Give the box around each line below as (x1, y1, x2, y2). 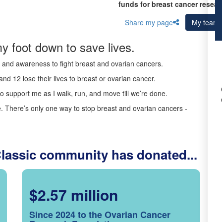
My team (192, 17, 219, 27)
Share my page (125, 17, 173, 27)
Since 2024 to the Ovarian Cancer (29, 208, 170, 221)
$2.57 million (29, 184, 118, 205)
